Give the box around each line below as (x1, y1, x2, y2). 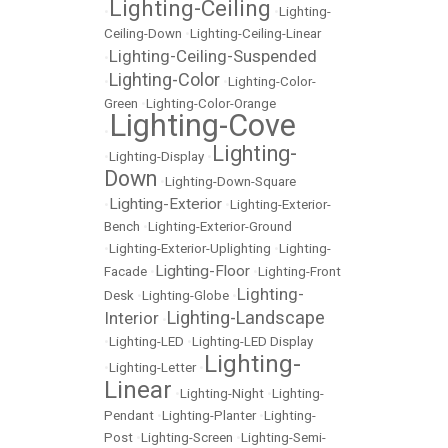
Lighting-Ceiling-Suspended (109, 46, 317, 67)
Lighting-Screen (141, 430, 233, 446)
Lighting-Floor (155, 262, 250, 281)
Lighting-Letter (109, 360, 196, 376)
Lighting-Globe (142, 288, 229, 304)
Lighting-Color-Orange (146, 96, 276, 112)
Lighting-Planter (162, 408, 256, 424)
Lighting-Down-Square (165, 174, 296, 190)
